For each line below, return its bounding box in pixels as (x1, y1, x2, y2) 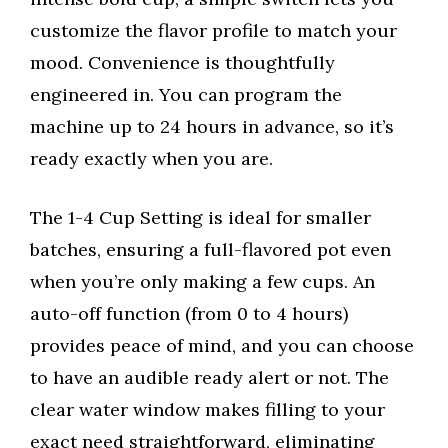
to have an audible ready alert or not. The (30, 365, 389, 389)
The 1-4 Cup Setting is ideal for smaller (30, 205, 371, 229)
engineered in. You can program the (30, 82, 342, 106)
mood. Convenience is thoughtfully (30, 50, 335, 74)
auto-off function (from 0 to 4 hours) (30, 301, 348, 325)
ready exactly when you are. (30, 146, 273, 170)
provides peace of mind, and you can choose (30, 333, 414, 357)
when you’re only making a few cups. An (30, 269, 375, 293)
